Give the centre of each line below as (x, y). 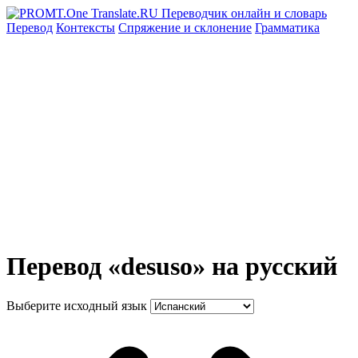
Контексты (86, 28)
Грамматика (287, 28)
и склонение (218, 28)
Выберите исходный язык (77, 305)
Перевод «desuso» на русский (172, 267)
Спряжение (151, 28)
